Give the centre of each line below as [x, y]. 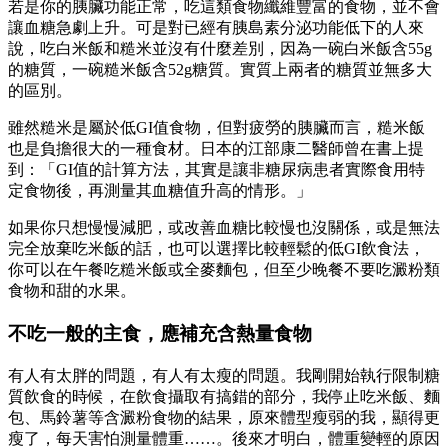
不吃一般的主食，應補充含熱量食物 [160, 334]
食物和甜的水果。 [72, 291]
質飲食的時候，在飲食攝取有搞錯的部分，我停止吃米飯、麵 [224, 396]
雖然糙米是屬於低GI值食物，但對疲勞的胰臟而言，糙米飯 [216, 128]
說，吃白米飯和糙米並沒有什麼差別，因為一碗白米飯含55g [220, 49]
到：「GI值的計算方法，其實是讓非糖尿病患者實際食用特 [216, 170]
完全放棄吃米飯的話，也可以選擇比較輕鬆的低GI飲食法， [216, 249]
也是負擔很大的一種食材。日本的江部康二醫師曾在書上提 [216, 149]
